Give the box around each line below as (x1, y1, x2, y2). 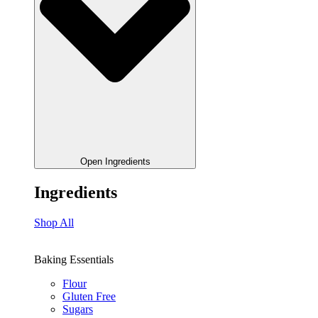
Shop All (34, 216, 74, 229)
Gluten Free (62, 290, 116, 302)
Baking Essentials (34, 253, 114, 265)
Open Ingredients (79, 155, 150, 167)
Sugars (62, 302, 93, 315)
